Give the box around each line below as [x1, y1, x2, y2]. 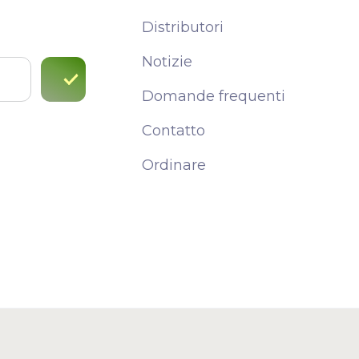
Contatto [142, 122, 205, 139]
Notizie [142, 53, 192, 71]
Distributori [142, 18, 224, 36]
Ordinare [142, 156, 206, 174]
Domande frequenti [142, 87, 285, 105]
